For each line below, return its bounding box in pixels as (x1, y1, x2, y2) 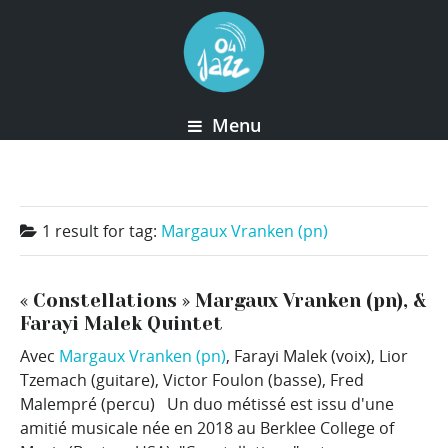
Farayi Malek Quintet (20, 313, 223, 335)
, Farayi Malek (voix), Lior (226, 345, 408, 368)
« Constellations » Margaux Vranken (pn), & (20, 290, 426, 312)
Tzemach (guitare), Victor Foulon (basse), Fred (20, 369, 364, 392)
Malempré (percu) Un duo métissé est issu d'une (20, 393, 394, 416)
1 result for (42, 220, 129, 242)
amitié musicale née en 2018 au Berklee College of (20, 417, 394, 440)
